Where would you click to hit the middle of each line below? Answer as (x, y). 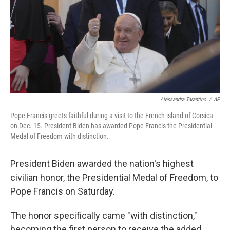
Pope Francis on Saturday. (63, 191)
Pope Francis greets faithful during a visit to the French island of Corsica (112, 116)
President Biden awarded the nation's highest (102, 164)
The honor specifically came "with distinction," (104, 215)
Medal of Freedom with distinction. (60, 136)
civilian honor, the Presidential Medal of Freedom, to (114, 177)
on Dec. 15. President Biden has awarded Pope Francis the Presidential (111, 126)
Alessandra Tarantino (183, 99)
